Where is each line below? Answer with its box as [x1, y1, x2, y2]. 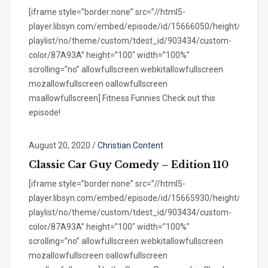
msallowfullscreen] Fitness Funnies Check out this [28, 93, 215, 103]
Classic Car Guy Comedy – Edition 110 [28, 158, 229, 170]
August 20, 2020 [28, 140, 90, 150]
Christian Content [97, 140, 163, 150]
